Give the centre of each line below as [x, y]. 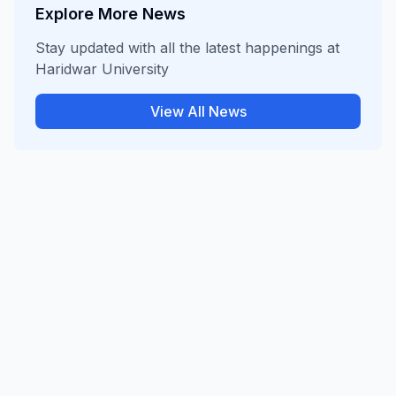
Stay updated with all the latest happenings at [187, 48]
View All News [198, 112]
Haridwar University [102, 69]
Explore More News [110, 14]
